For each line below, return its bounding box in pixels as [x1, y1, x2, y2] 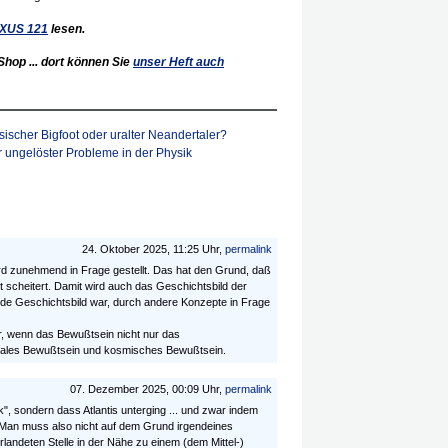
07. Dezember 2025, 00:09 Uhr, [70, 383, 225, 395]
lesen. [48, 22, 85, 36]
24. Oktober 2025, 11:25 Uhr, [82, 243, 225, 255]
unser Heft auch [133, 55, 224, 69]
